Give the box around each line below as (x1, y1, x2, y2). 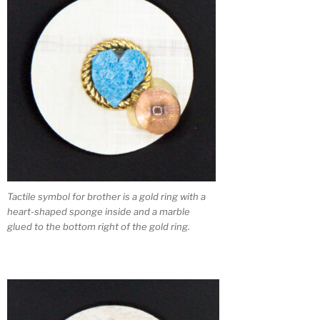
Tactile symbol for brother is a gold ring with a (7, 190, 206, 202)
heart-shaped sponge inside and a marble (7, 205, 190, 217)
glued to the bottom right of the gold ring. (7, 220, 190, 232)
